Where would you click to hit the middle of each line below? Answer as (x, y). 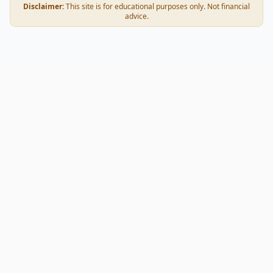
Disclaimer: (44, 6)
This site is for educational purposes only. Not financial (158, 6)
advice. (136, 16)
